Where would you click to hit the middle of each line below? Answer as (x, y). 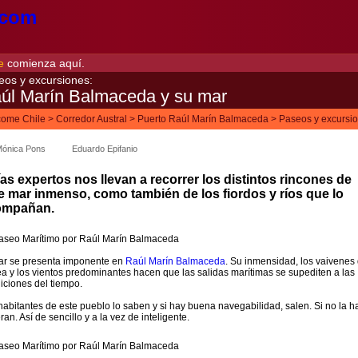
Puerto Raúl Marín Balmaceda (203, 119)
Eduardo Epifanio (105, 149)
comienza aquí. (44, 63)
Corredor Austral (91, 119)
